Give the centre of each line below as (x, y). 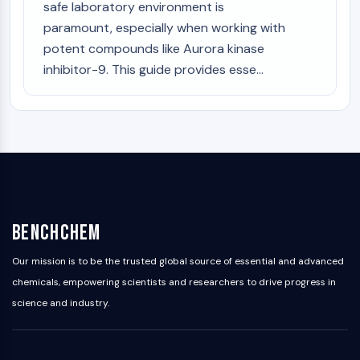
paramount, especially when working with (164, 28)
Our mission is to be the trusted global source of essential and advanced (178, 261)
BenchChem (57, 233)
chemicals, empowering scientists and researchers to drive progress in (174, 282)
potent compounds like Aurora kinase (154, 49)
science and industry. (61, 303)
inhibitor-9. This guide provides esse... (153, 70)
